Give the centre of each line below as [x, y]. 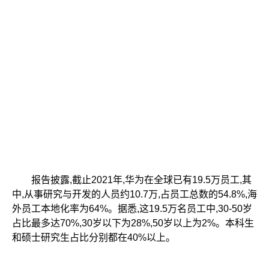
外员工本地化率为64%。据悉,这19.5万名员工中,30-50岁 [132, 208]
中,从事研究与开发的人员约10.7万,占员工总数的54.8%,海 [134, 194]
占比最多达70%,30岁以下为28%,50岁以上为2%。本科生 [133, 223]
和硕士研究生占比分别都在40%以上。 [94, 237]
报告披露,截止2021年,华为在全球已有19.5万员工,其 [132, 180]
